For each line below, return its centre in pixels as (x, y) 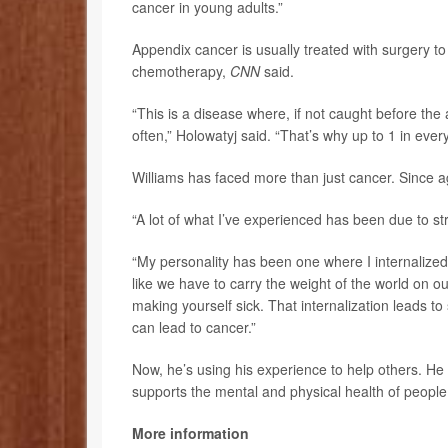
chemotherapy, (181, 71)
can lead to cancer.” (194, 327)
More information (190, 433)
